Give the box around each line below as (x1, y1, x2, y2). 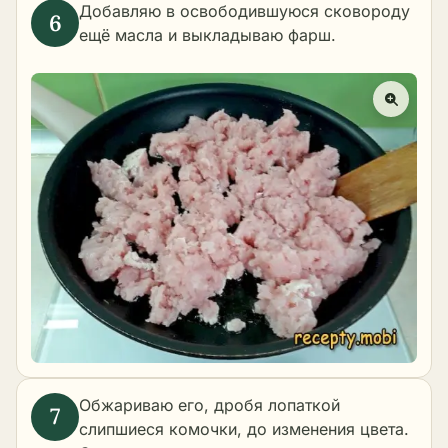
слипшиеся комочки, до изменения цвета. (79, 418, 409, 439)
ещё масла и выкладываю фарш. (79, 25, 336, 46)
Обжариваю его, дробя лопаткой (79, 394, 340, 415)
